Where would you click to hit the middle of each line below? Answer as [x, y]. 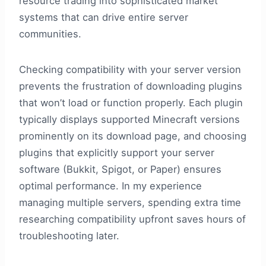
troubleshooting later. [69, 236]
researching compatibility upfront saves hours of [132, 219]
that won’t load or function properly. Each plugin [131, 103]
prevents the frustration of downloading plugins [131, 86]
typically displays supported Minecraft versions [129, 120]
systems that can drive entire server [104, 18]
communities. [50, 34]
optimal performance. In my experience [110, 186]
